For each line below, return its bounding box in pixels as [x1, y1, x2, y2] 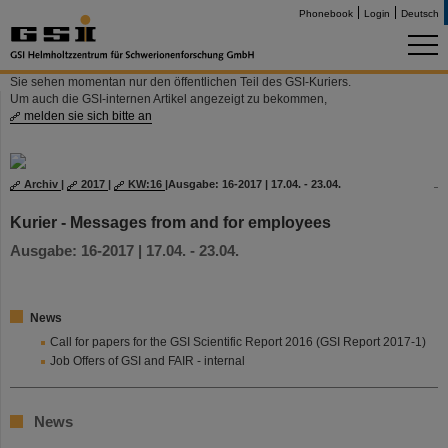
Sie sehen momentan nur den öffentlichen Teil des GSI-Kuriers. [10, 75, 351, 89]
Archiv [24, 178, 61, 190]
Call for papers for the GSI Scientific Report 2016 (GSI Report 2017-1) [50, 335, 426, 349]
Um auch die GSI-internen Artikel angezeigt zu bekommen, [10, 92, 327, 106]
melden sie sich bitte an [24, 109, 152, 123]
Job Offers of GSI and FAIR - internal [50, 354, 245, 368]
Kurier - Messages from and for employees [10, 213, 331, 231]
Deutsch [401, 8, 439, 19]
